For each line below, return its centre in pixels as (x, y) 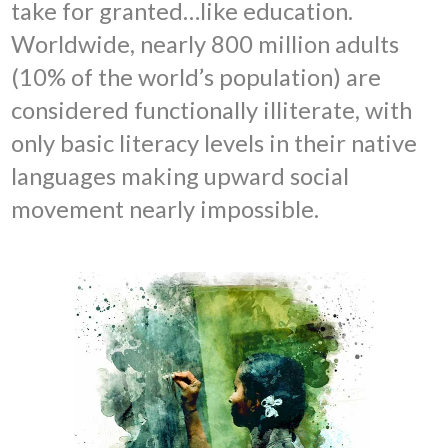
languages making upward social (180, 176)
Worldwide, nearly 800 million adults (205, 44)
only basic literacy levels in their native (214, 143)
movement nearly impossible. (165, 209)
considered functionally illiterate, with (212, 110)
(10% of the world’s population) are (196, 77)
